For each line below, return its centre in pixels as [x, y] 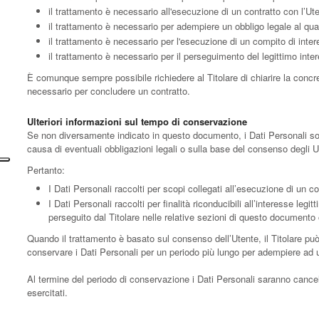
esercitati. [47, 292]
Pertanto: [46, 169]
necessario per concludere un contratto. [109, 90]
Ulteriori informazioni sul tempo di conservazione [137, 121]
